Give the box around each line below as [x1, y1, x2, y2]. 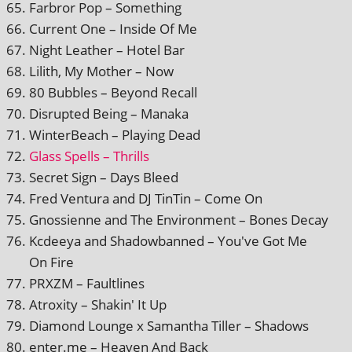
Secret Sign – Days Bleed [29, 167, 178, 186]
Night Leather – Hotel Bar [29, 40, 185, 59]
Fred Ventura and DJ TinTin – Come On [29, 189, 262, 207]
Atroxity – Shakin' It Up [29, 295, 167, 313]
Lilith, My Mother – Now [29, 61, 174, 80]
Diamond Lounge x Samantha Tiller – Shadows [29, 316, 309, 335]
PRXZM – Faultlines [29, 273, 145, 292]
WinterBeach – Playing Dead [29, 125, 200, 144]
